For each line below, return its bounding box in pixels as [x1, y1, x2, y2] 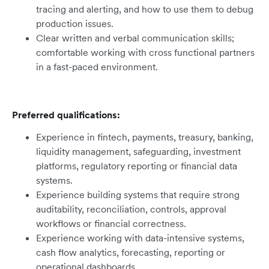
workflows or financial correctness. [36, 217, 186, 230]
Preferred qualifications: [12, 109, 120, 121]
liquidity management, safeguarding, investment [36, 145, 241, 158]
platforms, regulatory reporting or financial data [36, 160, 237, 172]
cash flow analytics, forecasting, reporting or [36, 246, 225, 259]
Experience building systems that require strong [36, 189, 240, 201]
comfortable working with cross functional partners [36, 46, 255, 59]
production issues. [36, 17, 113, 30]
